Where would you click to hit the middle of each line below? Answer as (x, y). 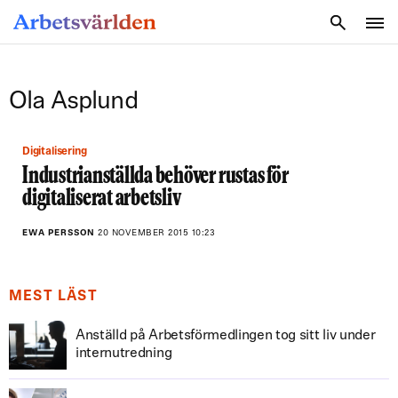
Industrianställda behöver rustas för (155, 177)
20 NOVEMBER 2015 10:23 (156, 233)
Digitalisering (58, 152)
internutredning (124, 354)
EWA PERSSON (60, 233)
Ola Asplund (73, 102)
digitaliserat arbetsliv (102, 199)
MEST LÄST (53, 297)
